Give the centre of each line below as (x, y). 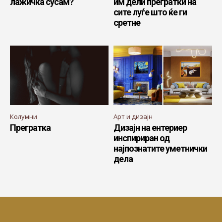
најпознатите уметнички (160, 148)
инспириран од (141, 138)
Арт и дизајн (133, 116)
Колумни (24, 116)
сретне (127, 23)
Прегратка (30, 127)
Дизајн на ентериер (150, 127)
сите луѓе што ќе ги (150, 12)
